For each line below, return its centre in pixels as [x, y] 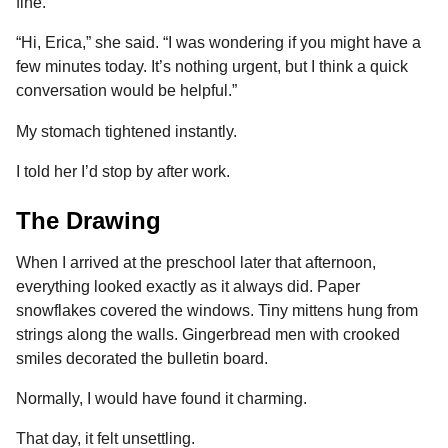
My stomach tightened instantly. [126, 131]
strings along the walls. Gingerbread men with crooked [208, 334]
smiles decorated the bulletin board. [142, 358]
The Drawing [88, 221]
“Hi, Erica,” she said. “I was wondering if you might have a [218, 43]
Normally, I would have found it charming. [161, 398]
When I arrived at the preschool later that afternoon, [196, 262]
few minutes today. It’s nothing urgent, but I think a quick [212, 67]
